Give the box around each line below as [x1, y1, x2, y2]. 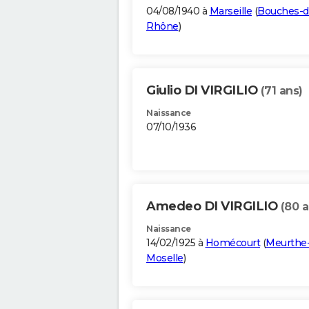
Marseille [209, 5, 252, 18]
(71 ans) [260, 84, 303, 98]
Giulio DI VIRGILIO [146, 83, 261, 99]
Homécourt [205, 237, 260, 250]
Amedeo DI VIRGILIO [146, 199, 281, 215]
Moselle [146, 252, 183, 265]
